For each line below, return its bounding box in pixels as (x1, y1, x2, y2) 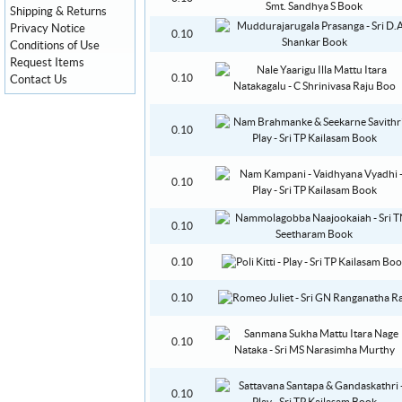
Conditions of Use (10, 39, 100, 52)
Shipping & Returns (10, 5, 107, 18)
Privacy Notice (10, 22, 85, 35)
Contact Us (10, 74, 67, 86)
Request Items (10, 57, 84, 69)
